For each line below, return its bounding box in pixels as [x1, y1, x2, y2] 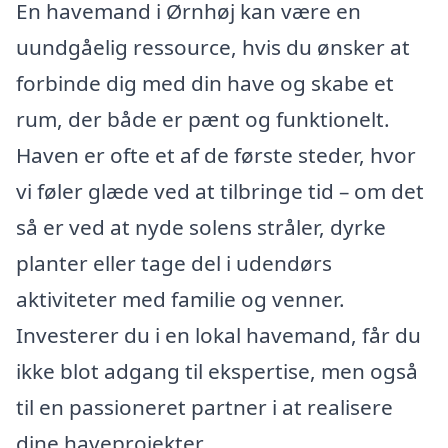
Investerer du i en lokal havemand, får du [16, 320, 421, 349]
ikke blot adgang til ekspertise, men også [16, 356, 418, 385]
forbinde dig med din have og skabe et [16, 68, 394, 97]
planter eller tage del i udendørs [16, 248, 332, 277]
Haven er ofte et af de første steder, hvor [16, 140, 416, 169]
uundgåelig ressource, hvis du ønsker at [16, 32, 410, 61]
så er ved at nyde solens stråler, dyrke [16, 212, 386, 241]
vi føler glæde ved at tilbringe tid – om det [16, 176, 424, 205]
